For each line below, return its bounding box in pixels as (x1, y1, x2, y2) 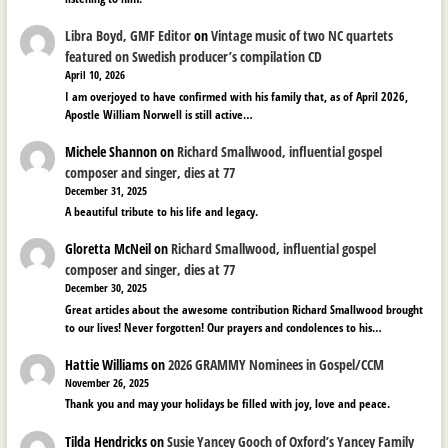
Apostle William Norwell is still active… (65, 105, 254, 123)
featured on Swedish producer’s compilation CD (65, 47, 323, 67)
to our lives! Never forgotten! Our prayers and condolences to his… (65, 318, 383, 336)
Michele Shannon (65, 141, 158, 161)
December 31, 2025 (65, 183, 148, 198)
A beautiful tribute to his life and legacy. (65, 203, 259, 221)
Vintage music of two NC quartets (211, 26, 394, 46)
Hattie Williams (65, 354, 149, 374)
